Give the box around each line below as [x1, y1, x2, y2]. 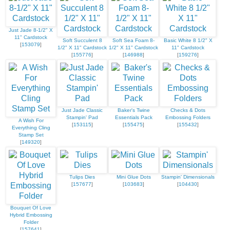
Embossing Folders [165, 114, 210, 121]
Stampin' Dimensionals [161, 174, 215, 180]
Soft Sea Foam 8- [112, 37, 155, 44]
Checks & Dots [170, 107, 205, 113]
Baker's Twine [117, 107, 150, 113]
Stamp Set [18, 132, 44, 138]
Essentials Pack [114, 114, 152, 121]
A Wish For [18, 118, 44, 124]
